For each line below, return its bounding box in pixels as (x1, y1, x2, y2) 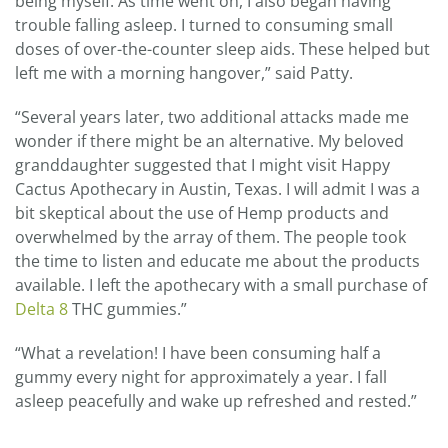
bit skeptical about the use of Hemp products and (15, 202, 389, 225)
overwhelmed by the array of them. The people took (15, 226, 406, 249)
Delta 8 (15, 298, 68, 321)
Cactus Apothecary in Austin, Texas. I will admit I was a (15, 178, 420, 201)
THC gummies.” (68, 298, 187, 321)
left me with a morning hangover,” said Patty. (15, 62, 353, 85)
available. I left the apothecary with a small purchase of (15, 274, 427, 297)
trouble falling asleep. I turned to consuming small (15, 14, 393, 37)
